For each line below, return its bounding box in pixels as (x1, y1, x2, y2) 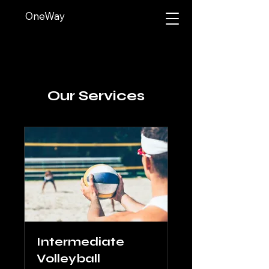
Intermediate (37, 234, 124, 250)
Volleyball (37, 251, 100, 267)
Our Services (47, 87, 145, 104)
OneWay (25, 10, 65, 22)
